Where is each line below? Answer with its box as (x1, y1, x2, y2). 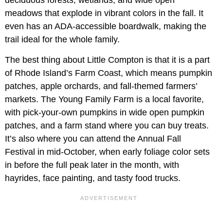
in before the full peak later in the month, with (5, 160, 179, 170)
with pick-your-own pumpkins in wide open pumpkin (5, 108, 204, 118)
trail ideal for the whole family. (5, 35, 120, 45)
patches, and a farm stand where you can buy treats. (5, 121, 209, 131)
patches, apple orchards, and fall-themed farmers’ (5, 81, 197, 91)
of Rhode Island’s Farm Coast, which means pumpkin (5, 68, 212, 78)
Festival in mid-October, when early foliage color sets (5, 147, 210, 157)
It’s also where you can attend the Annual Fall (5, 134, 181, 144)
